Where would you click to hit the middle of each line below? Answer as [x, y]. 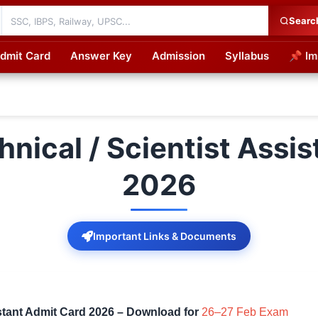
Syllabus [247, 56]
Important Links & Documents [165, 236]
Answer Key [101, 56]
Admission [179, 56]
